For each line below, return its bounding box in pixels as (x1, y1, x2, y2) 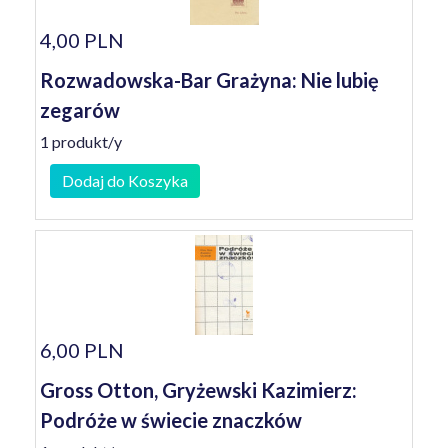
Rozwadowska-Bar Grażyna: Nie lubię (40, 68, 379, 92)
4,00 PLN (40, 28, 124, 52)
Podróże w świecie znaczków (40, 408, 302, 432)
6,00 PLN (40, 338, 124, 362)
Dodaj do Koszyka (62, 171, 188, 190)
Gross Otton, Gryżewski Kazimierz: (40, 378, 357, 402)
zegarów (40, 98, 120, 122)
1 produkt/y (40, 132, 122, 151)
